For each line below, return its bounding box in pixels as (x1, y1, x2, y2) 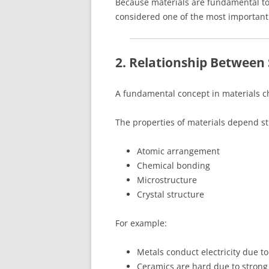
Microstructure (137, 174, 197, 186)
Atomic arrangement (137, 145, 220, 157)
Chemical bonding (137, 159, 210, 171)
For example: (115, 217, 167, 229)
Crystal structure (137, 188, 204, 200)
